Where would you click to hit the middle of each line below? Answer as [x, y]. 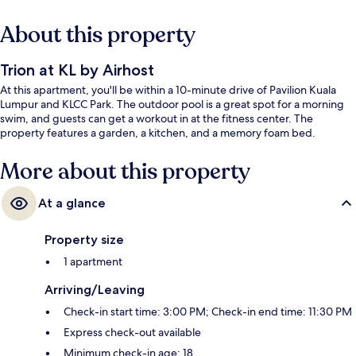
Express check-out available [132, 333]
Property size [84, 240]
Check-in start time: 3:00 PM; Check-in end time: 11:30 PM [208, 312]
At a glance [72, 203]
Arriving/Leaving [95, 290]
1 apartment [93, 262]
